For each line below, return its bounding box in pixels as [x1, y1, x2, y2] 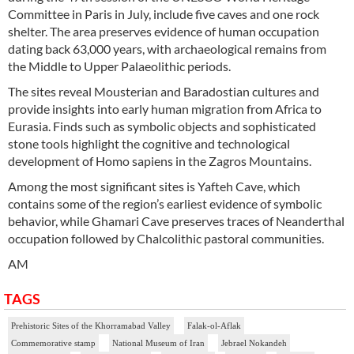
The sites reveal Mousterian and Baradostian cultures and [8, 84, 319, 100]
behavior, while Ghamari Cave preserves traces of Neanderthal [8, 213, 345, 229]
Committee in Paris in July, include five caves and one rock [8, 6, 319, 22]
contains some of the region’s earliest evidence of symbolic [8, 196, 322, 212]
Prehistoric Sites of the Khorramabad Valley [11, 321, 171, 331]
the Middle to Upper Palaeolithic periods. [8, 58, 231, 74]
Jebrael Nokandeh [221, 338, 287, 348]
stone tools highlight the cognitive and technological [8, 136, 290, 152]
